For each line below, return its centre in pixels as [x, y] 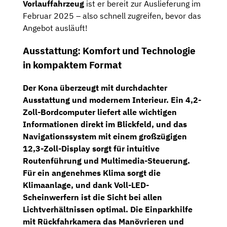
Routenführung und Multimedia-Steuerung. [106, 160]
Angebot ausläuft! [55, 28]
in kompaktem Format [72, 65]
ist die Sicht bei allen [121, 197]
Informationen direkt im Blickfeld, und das [105, 124]
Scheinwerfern [51, 197]
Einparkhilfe [169, 209]
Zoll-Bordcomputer [59, 112]
